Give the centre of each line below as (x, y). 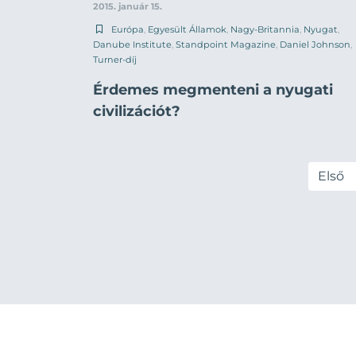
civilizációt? (137, 111)
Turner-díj (115, 59)
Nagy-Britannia (265, 29)
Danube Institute (132, 44)
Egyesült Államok (187, 29)
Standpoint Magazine (226, 44)
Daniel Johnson (315, 44)
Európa (128, 29)
